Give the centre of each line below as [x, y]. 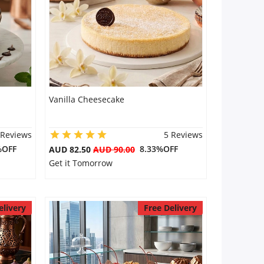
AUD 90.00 [114, 149]
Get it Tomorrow [80, 163]
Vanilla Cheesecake [86, 99]
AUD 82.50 [71, 149]
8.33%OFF [156, 149]
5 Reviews [183, 135]
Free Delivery [170, 208]
